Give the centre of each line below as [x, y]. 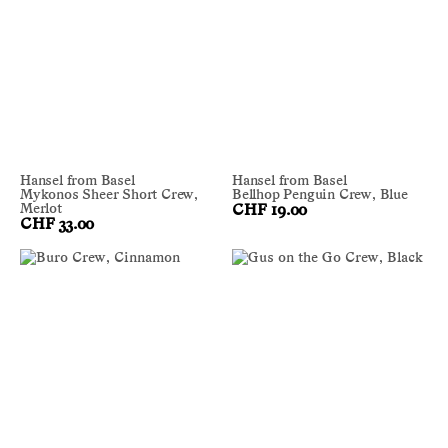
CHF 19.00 [270, 210]
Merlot [41, 209]
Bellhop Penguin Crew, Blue [320, 195]
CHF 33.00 [57, 224]
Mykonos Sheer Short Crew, [109, 195]
